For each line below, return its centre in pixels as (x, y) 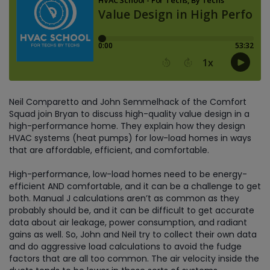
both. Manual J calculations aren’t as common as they (124, 198)
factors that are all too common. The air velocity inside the (134, 259)
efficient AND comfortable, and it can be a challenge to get (135, 186)
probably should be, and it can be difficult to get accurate (132, 210)
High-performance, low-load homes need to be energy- (128, 174)
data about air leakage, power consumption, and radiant (128, 222)
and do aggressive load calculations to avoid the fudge (125, 246)
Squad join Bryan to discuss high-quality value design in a (129, 114)
